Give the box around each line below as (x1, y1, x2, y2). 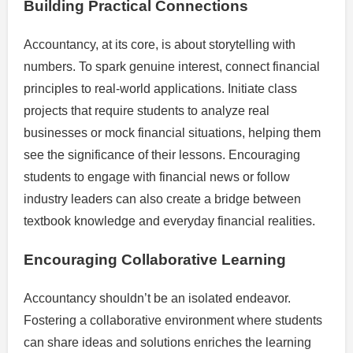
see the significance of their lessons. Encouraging (24, 147, 300, 162)
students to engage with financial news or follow (24, 169, 290, 184)
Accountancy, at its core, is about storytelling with (24, 37, 295, 51)
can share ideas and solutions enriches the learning (24, 336, 311, 350)
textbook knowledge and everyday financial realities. (24, 214, 315, 228)
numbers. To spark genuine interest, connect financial (24, 59, 320, 73)
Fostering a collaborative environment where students (24, 314, 322, 328)
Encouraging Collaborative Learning (24, 251, 286, 269)
